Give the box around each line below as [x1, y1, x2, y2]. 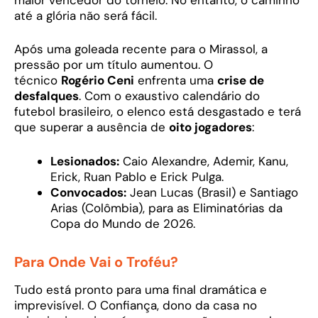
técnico [14, 72, 61, 89]
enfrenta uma [134, 72, 217, 89]
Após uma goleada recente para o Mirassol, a [14, 41, 268, 57]
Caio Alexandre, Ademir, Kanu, [119, 153, 288, 169]
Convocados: [50, 184, 126, 200]
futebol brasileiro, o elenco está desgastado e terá [14, 104, 301, 120]
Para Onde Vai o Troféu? [14, 252, 178, 271]
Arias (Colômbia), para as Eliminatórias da [50, 199, 283, 216]
